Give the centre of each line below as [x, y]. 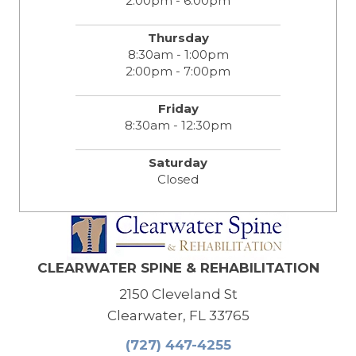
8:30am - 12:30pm [178, 125]
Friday [178, 108]
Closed [178, 179]
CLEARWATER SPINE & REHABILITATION [178, 267]
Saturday [178, 162]
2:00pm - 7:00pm [178, 71]
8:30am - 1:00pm [178, 54]
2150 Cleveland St [178, 294]
